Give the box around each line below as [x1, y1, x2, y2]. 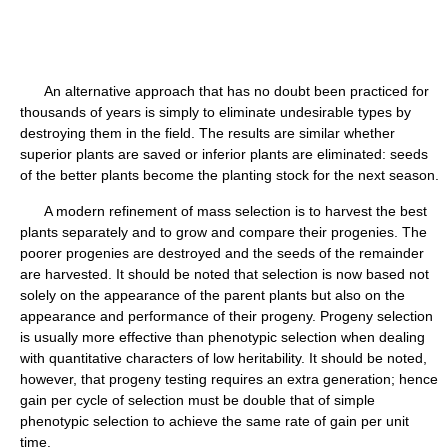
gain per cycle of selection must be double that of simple [20, 392, 375, 408]
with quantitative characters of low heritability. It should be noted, [20, 350, 427, 366]
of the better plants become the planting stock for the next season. [20, 167, 439, 183]
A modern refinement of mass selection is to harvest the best [20, 203, 427, 219]
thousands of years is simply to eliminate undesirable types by [20, 104, 411, 120]
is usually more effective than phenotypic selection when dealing [20, 329, 425, 345]
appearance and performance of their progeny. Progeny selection [20, 308, 433, 324]
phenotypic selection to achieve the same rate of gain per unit [20, 413, 409, 429]
